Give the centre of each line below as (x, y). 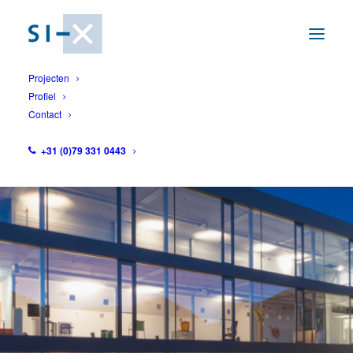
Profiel (42, 96)
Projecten (49, 78)
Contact (45, 114)
